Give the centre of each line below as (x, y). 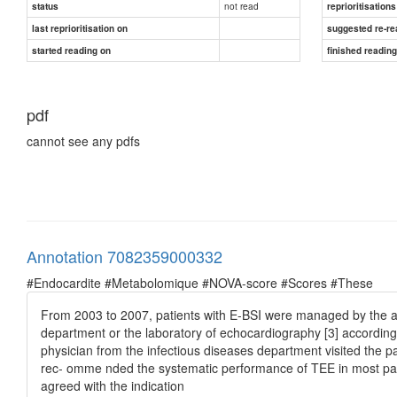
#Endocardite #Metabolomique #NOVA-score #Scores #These (200, 282)
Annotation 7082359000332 (125, 256)
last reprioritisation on (80, 28)
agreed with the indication (113, 385)
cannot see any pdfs (83, 140)
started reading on (71, 50)
